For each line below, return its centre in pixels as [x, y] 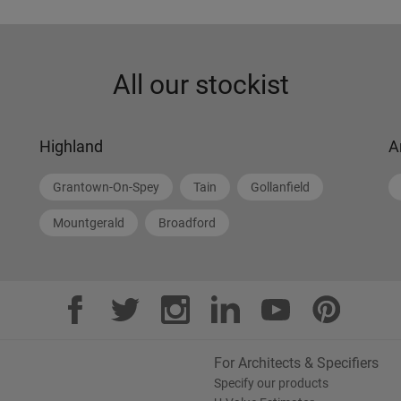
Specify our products [271, 383]
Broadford [187, 223]
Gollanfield [280, 187]
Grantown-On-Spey [106, 187]
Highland [71, 146]
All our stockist [200, 85]
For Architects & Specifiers [296, 363]
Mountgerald [89, 223]
